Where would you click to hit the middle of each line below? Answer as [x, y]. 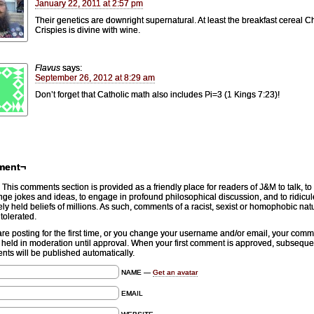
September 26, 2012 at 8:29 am [95, 77]
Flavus [48, 68]
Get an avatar [175, 272]
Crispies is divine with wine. [88, 30]
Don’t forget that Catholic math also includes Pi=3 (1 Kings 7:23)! [157, 94]
